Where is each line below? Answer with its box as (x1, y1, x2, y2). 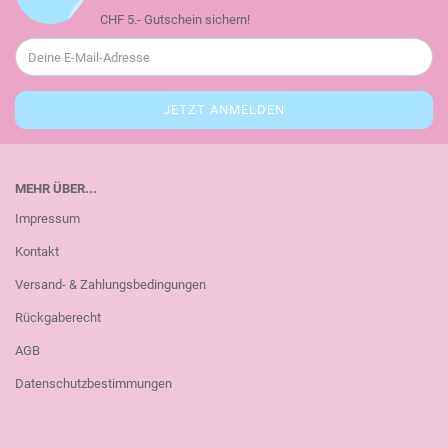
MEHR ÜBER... (15, 181, 97, 196)
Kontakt (15, 244, 59, 259)
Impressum (15, 211, 80, 226)
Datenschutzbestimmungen (15, 376, 172, 391)
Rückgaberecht (15, 310, 101, 325)
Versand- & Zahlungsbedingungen (15, 277, 206, 292)
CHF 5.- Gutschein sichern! (100, 12, 250, 27)
